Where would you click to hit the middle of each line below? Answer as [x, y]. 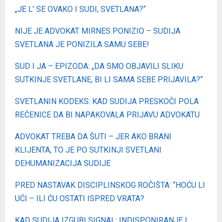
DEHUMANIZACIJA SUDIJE [63, 163]
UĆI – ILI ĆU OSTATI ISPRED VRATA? [80, 198]
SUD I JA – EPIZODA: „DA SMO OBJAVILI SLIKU [99, 66]
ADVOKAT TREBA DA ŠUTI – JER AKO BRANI [93, 136]
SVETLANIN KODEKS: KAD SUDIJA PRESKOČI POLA [107, 101]
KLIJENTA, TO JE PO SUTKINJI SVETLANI [88, 150]
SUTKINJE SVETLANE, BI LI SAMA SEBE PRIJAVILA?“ [109, 79]
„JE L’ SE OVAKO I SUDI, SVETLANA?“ [80, 9]
